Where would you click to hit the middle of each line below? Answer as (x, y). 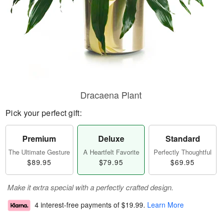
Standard (183, 139)
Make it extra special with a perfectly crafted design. (90, 187)
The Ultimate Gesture (39, 152)
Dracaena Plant (111, 95)
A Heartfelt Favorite (111, 152)
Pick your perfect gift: (44, 113)
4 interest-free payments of (78, 205)
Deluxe (111, 139)
